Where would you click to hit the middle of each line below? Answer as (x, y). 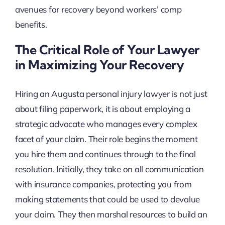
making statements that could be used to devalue (107, 199)
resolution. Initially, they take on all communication (109, 169)
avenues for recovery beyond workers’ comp (98, 10)
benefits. (31, 25)
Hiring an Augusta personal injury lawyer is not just (111, 93)
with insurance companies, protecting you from (103, 184)
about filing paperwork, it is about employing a (102, 108)
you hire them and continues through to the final (105, 154)
